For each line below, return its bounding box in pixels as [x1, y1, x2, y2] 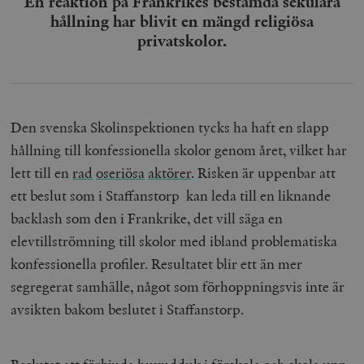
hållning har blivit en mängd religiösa [50, 10, 314, 32]
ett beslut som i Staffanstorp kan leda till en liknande [11, 185, 331, 205]
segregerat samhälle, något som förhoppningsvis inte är [11, 276, 345, 296]
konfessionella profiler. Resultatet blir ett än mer [11, 253, 303, 273]
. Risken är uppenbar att [191, 162, 336, 182]
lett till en [11, 162, 73, 182]
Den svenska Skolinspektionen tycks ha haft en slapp [11, 117, 330, 136]
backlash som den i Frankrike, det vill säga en [11, 208, 284, 227]
